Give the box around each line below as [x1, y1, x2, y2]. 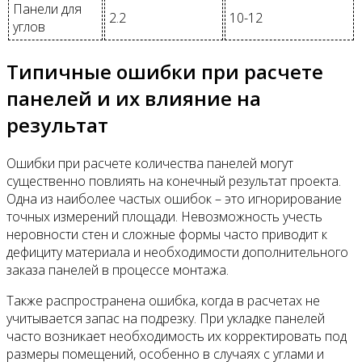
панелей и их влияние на [6, 85, 261, 112]
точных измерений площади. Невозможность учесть [6, 207, 322, 225]
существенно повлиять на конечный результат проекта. [6, 171, 341, 190]
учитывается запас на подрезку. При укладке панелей [6, 309, 325, 327]
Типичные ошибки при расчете [6, 58, 323, 86]
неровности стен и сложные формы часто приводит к [6, 225, 327, 243]
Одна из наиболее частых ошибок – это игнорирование [6, 189, 342, 208]
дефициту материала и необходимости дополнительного [6, 242, 348, 261]
